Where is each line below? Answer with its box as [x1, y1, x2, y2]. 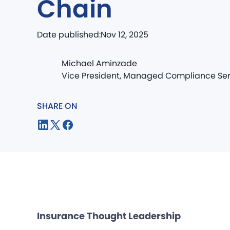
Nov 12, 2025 [101, 29, 148, 41]
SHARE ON [37, 100, 78, 112]
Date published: [37, 29, 101, 41]
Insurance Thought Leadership [37, 209, 181, 223]
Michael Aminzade [62, 57, 137, 70]
